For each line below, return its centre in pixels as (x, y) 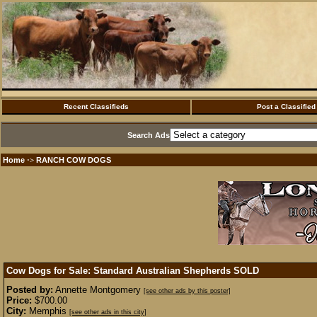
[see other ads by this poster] (187, 291)
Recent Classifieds (96, 106)
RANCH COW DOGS (74, 160)
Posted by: (30, 290)
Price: (19, 300)
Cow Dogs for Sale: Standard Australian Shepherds (120, 271)
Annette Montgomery (98, 290)
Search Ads (149, 135)
